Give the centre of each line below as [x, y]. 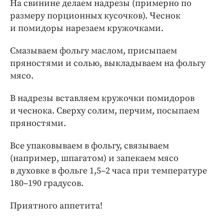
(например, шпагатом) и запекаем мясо [94, 158]
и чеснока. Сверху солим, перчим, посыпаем [105, 110]
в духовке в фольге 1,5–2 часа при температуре [108, 170]
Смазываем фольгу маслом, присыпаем [93, 50]
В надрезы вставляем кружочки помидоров [102, 98]
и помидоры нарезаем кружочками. [87, 28]
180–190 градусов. [47, 183]
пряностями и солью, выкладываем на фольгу [108, 63]
